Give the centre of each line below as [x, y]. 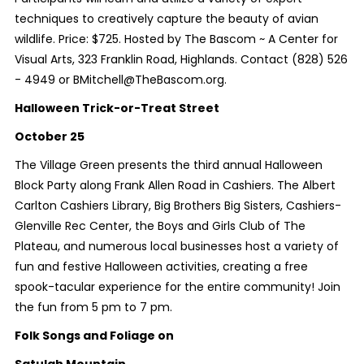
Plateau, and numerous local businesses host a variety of [176, 246]
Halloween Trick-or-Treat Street [117, 108]
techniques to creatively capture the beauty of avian [166, 18]
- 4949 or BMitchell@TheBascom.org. [120, 79]
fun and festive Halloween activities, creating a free [161, 266]
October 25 [49, 136]
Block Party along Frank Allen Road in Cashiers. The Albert [175, 185]
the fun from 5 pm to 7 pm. [93, 307]
